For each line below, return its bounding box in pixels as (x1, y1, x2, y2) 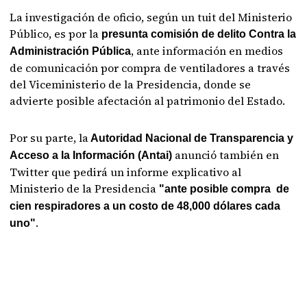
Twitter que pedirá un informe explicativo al (10, 164, 242, 180)
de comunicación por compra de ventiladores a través (10, 60, 291, 75)
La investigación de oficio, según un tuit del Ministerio (10, 10, 293, 25)
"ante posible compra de (156, 183, 290, 195)
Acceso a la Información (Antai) (10, 149, 175, 161)
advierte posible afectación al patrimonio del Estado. (10, 93, 286, 108)
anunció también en (175, 147, 280, 162)
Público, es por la (10, 26, 102, 41)
